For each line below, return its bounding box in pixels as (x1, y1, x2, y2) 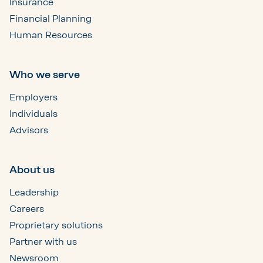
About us (9, 163, 55, 176)
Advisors (9, 124, 48, 136)
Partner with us (9, 235, 77, 247)
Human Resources (9, 29, 92, 41)
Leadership (9, 186, 59, 198)
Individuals (9, 107, 58, 119)
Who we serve (9, 68, 80, 81)
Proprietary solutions (9, 219, 103, 231)
